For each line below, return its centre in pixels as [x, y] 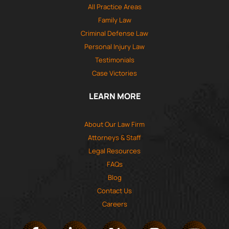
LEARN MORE [114, 96]
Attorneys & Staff [114, 138]
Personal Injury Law [114, 47]
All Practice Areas [114, 7]
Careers [114, 204]
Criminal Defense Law [114, 33]
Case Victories [114, 73]
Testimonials [114, 60]
